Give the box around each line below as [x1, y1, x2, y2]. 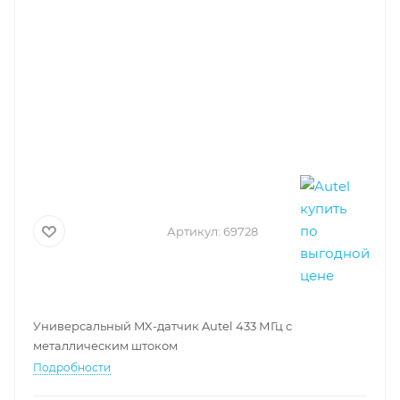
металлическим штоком [33, 338, 178, 353]
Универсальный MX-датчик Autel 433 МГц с [33, 319, 292, 333]
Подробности [33, 361, 111, 374]
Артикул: [167, 223, 221, 238]
